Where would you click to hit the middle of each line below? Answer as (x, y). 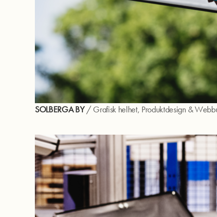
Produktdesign (164, 109)
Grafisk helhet (115, 109)
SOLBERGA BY (60, 109)
